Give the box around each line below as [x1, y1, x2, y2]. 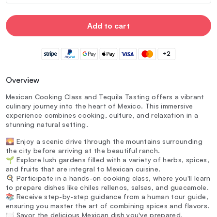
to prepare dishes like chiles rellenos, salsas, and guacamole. [6, 183, 209, 192]
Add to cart [87, 20, 130, 31]
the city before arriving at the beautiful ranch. [6, 146, 160, 155]
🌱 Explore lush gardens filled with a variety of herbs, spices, [6, 155, 209, 164]
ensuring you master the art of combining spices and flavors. [6, 201, 210, 210]
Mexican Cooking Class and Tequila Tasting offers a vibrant [6, 93, 204, 101]
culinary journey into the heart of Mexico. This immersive [6, 102, 193, 110]
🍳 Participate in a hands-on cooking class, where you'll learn [6, 174, 211, 183]
